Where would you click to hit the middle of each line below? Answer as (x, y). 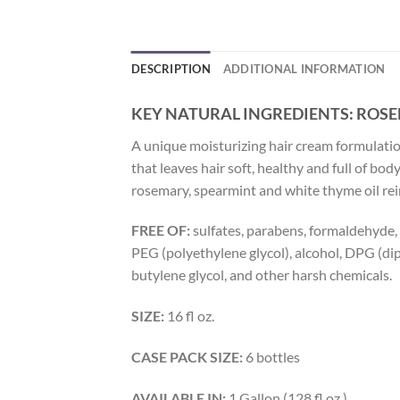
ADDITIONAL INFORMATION (304, 68)
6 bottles (271, 357)
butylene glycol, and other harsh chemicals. (262, 275)
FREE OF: (162, 230)
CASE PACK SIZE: (187, 357)
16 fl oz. (189, 316)
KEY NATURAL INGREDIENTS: (242, 113)
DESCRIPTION (171, 68)
